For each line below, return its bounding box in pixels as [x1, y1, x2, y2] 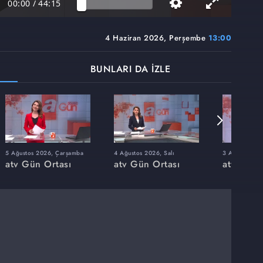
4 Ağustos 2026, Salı [114, 148, 174, 157]
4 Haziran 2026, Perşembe [105, 32, 208, 44]
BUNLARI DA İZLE [90, 62, 171, 76]
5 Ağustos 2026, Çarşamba [5, 148, 83, 157]
